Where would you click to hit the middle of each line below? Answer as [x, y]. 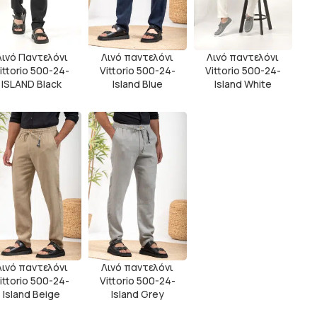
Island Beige [32, 294]
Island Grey [137, 294]
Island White [243, 84]
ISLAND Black [32, 84]
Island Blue [137, 84]
